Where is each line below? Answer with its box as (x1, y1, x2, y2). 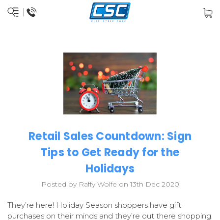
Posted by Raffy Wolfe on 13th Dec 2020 (41, 180, 179, 189)
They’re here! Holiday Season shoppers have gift (7, 200, 181, 210)
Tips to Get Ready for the (40, 145, 180, 161)
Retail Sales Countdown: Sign (28, 129, 192, 144)
